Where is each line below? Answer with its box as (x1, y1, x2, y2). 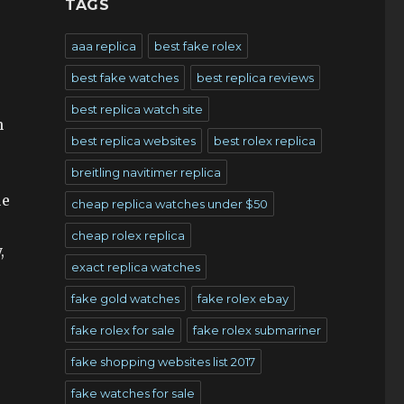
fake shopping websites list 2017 (70, 354, 255, 369)
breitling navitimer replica (70, 165, 221, 179)
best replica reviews (196, 70, 314, 85)
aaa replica (70, 39, 136, 53)
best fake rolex (153, 39, 242, 53)
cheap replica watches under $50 (70, 197, 268, 211)
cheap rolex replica (70, 228, 185, 243)
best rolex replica (213, 133, 316, 148)
